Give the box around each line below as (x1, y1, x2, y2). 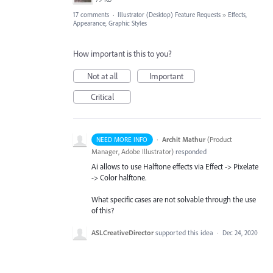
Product (209, 134, 232, 144)
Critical (90, 91, 114, 102)
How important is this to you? (73, 48, 172, 59)
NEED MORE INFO (96, 135, 148, 144)
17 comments (73, 10, 109, 19)
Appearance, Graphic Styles (73, 18, 147, 27)
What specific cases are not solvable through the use (91, 194, 256, 204)
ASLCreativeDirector (91, 228, 154, 237)
